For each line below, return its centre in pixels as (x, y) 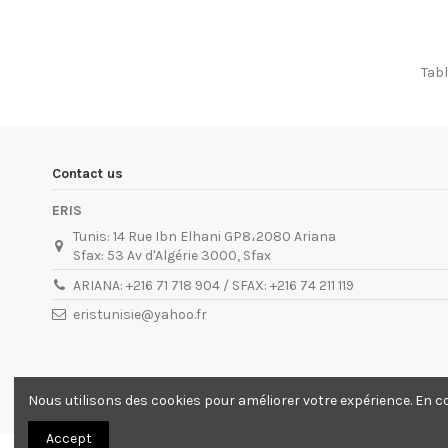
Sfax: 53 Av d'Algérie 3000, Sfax (172, 256)
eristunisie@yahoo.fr (140, 315)
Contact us (87, 173)
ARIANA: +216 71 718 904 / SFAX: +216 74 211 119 (214, 285)
